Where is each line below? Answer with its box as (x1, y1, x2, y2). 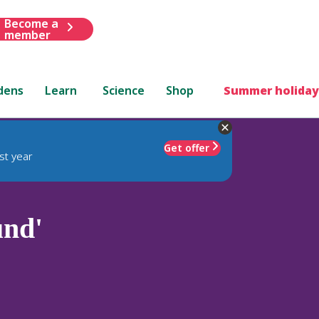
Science (103, 82, 145, 98)
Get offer (164, 140, 209, 155)
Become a (4, 15, 58, 31)
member (4, 26, 51, 43)
